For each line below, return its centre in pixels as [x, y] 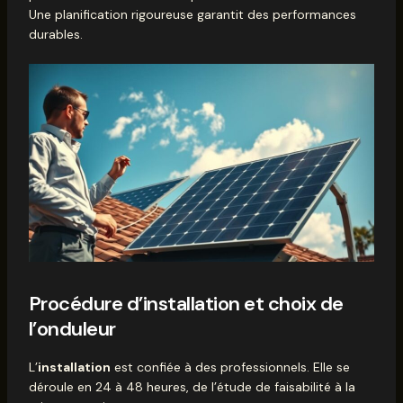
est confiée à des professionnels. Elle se [230, 367]
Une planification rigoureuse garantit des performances [192, 14]
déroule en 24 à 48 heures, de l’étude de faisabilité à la [192, 386]
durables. [55, 34]
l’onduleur [72, 329]
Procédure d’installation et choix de [186, 304]
